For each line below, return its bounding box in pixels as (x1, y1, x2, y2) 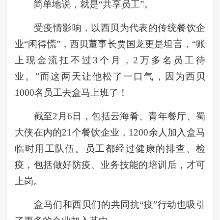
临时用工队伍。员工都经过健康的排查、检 (15, 143, 205, 154)
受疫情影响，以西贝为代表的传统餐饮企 (15, 23, 205, 33)
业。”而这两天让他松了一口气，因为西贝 (15, 71, 205, 82)
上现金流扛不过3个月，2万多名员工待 (15, 55, 205, 65)
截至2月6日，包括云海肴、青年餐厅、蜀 (15, 111, 205, 121)
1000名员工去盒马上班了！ (15, 87, 128, 98)
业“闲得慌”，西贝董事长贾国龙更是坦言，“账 (15, 39, 205, 49)
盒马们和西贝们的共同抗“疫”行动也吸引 (15, 199, 205, 210)
